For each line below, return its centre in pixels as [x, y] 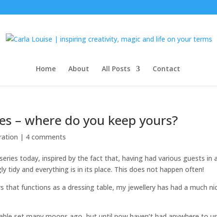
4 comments [46, 137]
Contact [166, 69]
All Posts [116, 69]
